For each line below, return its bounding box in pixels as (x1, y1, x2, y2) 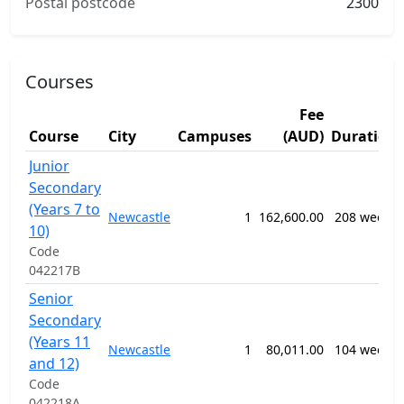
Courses (25, 69, 94, 94)
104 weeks (335, 341, 397, 358)
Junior (29, 156, 69, 176)
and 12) (29, 353, 79, 373)
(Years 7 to (29, 199, 100, 219)
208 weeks (335, 208, 397, 225)
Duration (331, 126, 397, 146)
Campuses (178, 126, 252, 146)
